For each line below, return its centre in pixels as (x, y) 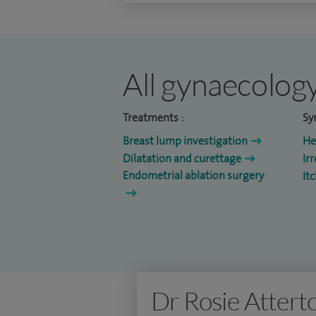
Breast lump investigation (185, 141)
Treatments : (153, 118)
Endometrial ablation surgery (193, 176)
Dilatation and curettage (182, 159)
